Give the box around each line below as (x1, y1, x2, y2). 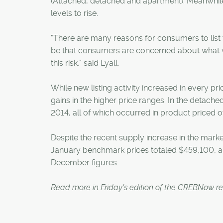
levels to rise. (51, 8, 98, 18)
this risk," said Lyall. (51, 58, 119, 68)
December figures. (51, 157, 118, 167)
